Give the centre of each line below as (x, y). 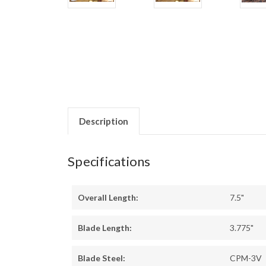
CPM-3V (246, 258)
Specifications (109, 161)
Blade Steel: (102, 258)
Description (103, 121)
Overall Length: (108, 198)
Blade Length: (105, 228)
